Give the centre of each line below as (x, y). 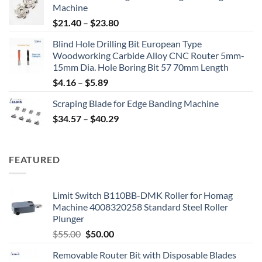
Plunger (68, 219)
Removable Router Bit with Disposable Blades (144, 255)
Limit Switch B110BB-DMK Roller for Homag (143, 195)
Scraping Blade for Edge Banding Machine (136, 103)
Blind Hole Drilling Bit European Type (127, 43)
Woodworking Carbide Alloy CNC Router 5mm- (149, 55)
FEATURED (35, 159)
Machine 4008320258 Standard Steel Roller (140, 207)
